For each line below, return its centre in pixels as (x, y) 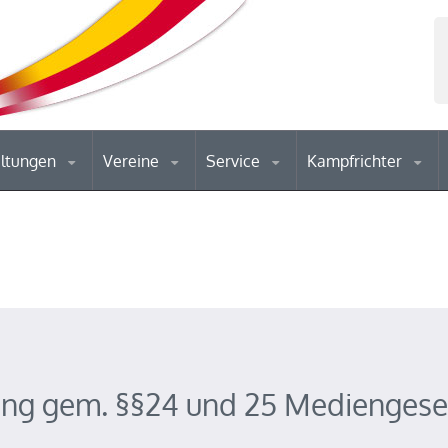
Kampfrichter (357, 161)
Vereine (133, 161)
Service (235, 161)
